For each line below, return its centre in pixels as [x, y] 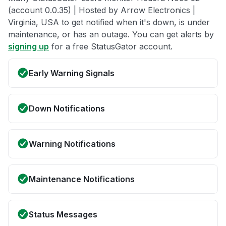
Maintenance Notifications [82, 179]
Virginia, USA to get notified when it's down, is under [109, 22]
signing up [29, 46]
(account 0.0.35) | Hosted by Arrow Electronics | [102, 10]
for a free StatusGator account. [111, 46]
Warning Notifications [72, 144]
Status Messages [63, 214]
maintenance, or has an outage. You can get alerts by [111, 34]
